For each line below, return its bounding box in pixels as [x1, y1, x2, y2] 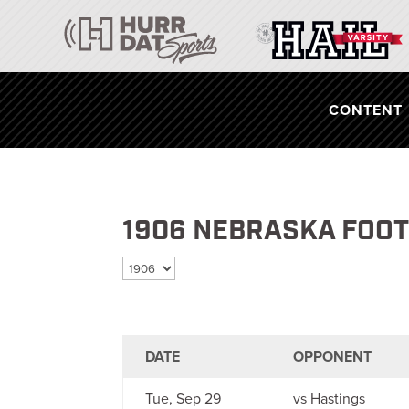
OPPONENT [293, 346, 372, 368]
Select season [121, 257, 211, 278]
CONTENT [328, 99, 403, 121]
